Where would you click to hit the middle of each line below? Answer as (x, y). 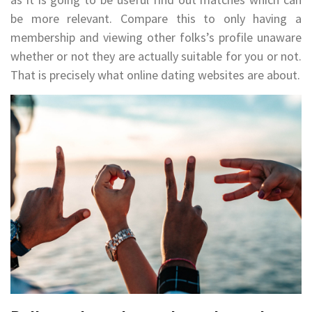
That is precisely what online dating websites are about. (155, 75)
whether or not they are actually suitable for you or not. (156, 56)
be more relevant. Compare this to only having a (156, 18)
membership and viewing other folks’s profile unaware (156, 37)
